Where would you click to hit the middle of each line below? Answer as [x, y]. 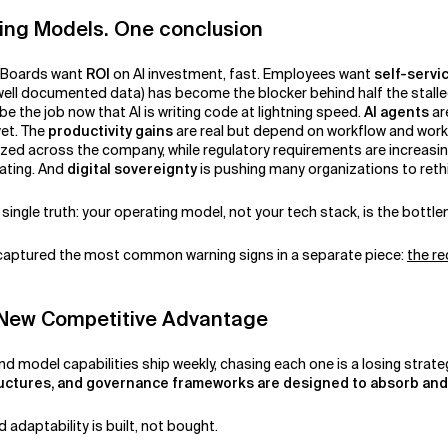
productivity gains [110, 130]
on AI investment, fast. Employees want [242, 73]
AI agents [396, 111]
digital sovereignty [132, 168]
